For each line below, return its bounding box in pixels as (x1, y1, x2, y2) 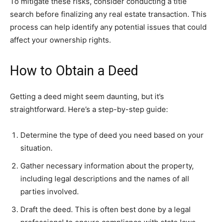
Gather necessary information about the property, (20, 161, 194, 171)
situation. (20, 143, 53, 153)
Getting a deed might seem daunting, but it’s (10, 92, 164, 102)
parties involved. (20, 187, 79, 197)
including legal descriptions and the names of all (20, 174, 189, 184)
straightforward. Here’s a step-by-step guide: (10, 105, 168, 114)
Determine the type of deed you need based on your (20, 130, 204, 140)
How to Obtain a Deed (10, 63, 138, 79)
